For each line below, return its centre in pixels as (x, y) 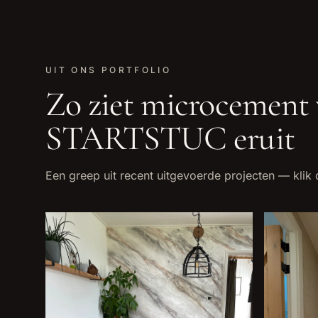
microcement (225, 104)
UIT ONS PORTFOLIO (109, 70)
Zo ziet (93, 104)
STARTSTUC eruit (170, 138)
